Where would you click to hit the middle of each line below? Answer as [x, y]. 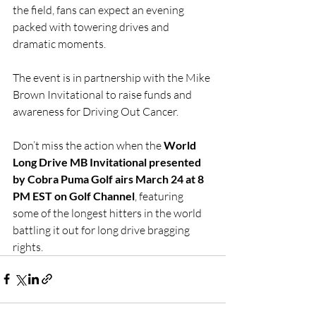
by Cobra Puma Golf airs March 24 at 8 [109, 178]
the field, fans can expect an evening [99, 10]
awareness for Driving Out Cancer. [97, 111]
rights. [28, 247]
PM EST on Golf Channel [74, 195]
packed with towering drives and [92, 26]
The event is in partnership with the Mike [113, 77]
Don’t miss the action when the [88, 145]
